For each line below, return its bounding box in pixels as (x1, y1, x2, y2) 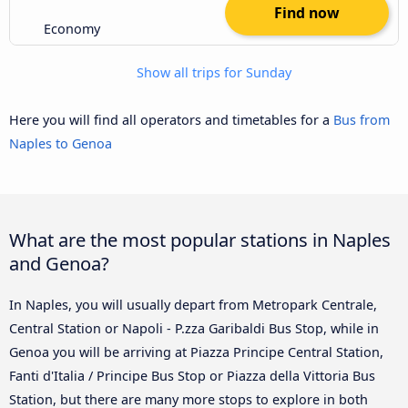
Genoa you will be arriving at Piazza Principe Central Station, (9, 343, 383, 362)
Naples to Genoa (9, 134, 112, 152)
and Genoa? (9, 250, 109, 277)
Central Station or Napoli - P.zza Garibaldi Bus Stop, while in (9, 320, 379, 338)
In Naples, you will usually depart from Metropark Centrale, (9, 296, 377, 314)
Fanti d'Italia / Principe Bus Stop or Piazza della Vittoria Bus (9, 367, 375, 385)
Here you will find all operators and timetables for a (9, 110, 333, 128)
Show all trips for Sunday (133, 63, 291, 81)
